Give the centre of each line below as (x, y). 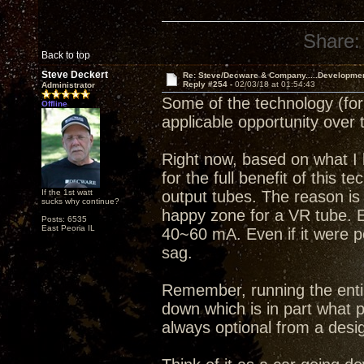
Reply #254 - (208, 84)
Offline (54, 104)
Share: (332, 41)
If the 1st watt (67, 192)
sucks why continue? (80, 201)
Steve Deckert (75, 75)
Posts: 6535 (64, 219)
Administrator (68, 85)
